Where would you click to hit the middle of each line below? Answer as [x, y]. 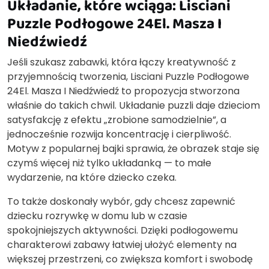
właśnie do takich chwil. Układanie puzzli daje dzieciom [134, 105]
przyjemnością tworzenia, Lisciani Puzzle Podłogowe [128, 76]
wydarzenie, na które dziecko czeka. [92, 177]
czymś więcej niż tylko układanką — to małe [109, 163]
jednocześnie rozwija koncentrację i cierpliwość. [119, 134]
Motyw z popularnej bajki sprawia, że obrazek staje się [133, 148]
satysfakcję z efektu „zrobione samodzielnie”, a [117, 119]
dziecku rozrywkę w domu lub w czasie [97, 216]
